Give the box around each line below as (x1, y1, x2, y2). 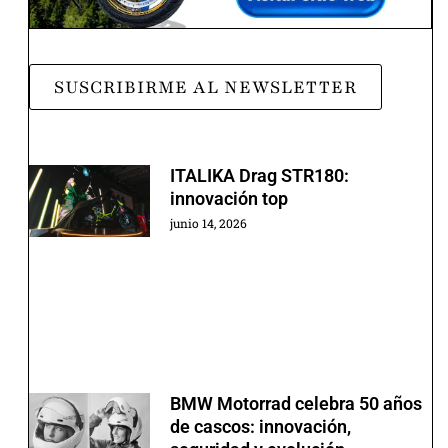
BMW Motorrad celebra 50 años (169, 393, 422, 415)
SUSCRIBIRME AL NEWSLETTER (53, 74, 357, 99)
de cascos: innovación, (169, 416, 351, 438)
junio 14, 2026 (169, 214, 247, 231)
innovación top (169, 187, 288, 209)
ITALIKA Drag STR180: (169, 164, 349, 186)
